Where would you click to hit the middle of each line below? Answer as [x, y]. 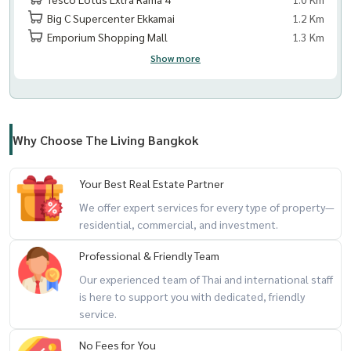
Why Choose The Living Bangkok [105, 139]
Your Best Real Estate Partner [152, 183]
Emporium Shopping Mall [106, 36]
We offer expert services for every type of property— [207, 206]
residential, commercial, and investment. [179, 224]
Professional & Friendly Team [149, 255]
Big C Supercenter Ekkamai [110, 18]
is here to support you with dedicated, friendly [192, 296]
